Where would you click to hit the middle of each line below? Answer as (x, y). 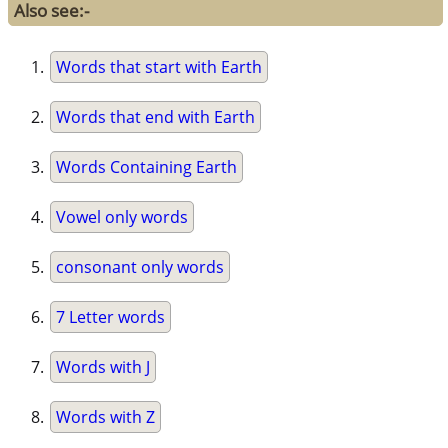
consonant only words (140, 266)
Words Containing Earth (147, 166)
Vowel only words (122, 216)
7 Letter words (111, 316)
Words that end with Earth (156, 116)
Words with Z (106, 416)
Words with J (103, 366)
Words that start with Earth (159, 66)
